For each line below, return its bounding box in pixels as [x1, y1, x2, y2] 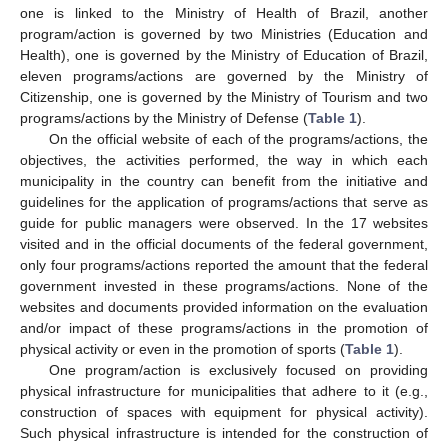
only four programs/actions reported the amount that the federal [20, 256, 428, 273]
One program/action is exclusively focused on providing [48, 361, 428, 378]
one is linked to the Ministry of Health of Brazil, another [20, 4, 428, 21]
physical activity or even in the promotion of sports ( [20, 340, 345, 357]
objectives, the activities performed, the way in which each [20, 151, 428, 168]
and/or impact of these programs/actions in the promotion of [20, 319, 428, 336]
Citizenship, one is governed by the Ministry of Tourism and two [20, 88, 428, 105]
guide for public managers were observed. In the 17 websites [20, 214, 428, 231]
